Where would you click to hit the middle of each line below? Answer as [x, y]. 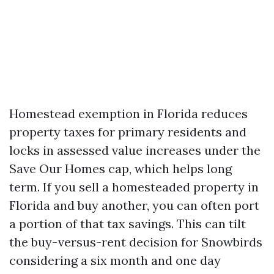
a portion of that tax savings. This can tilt [128, 224]
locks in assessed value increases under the [135, 150]
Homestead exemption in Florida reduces [128, 113]
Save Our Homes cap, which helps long [120, 168]
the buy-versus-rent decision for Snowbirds [136, 242]
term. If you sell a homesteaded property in [134, 187]
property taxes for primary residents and [128, 132]
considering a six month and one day [115, 260]
